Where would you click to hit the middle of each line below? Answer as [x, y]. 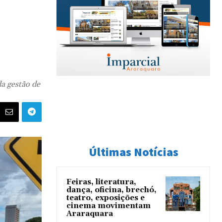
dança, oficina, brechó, [111, 190]
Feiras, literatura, [101, 182]
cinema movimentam [109, 206]
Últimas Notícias [133, 152]
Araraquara [90, 214]
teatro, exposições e [106, 198]
